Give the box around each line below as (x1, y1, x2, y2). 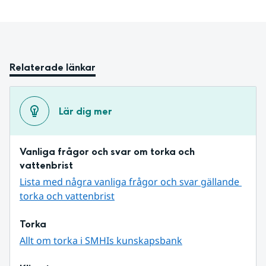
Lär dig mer (59, 104, 112, 118)
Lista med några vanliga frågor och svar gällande (20, 175, 239, 189)
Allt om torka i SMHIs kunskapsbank (20, 234, 182, 248)
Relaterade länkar (9, 61, 96, 75)
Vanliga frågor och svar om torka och (20, 145, 195, 159)
